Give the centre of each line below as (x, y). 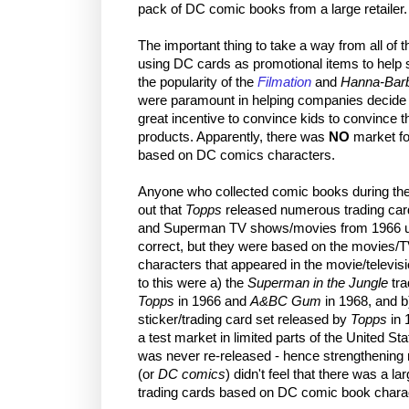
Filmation (284, 82)
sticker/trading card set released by (244, 319)
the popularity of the (198, 82)
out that (162, 210)
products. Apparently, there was (233, 136)
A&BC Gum (286, 301)
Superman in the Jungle (318, 283)
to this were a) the (193, 283)
